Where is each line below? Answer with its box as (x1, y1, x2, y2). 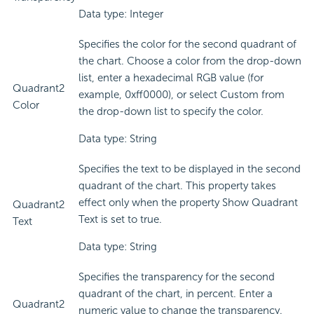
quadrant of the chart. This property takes (78, 179, 276, 193)
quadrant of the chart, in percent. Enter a (78, 287, 273, 301)
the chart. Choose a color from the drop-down (78, 55, 301, 68)
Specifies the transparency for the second (78, 271, 275, 284)
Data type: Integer (78, 8, 163, 21)
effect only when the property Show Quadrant (78, 196, 298, 210)
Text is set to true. (78, 213, 162, 226)
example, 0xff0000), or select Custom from (78, 88, 285, 102)
